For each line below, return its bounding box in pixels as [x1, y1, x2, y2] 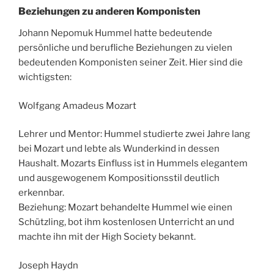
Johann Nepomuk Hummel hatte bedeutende [18, 28, 212, 39]
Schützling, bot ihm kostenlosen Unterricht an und [18, 217, 234, 228]
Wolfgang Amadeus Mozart [18, 100, 136, 111]
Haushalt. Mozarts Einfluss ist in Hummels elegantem [18, 158, 248, 169]
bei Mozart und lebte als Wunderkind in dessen [18, 143, 220, 155]
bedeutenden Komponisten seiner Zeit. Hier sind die [18, 57, 243, 68]
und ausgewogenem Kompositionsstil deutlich [18, 172, 220, 184]
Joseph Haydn [18, 259, 78, 271]
